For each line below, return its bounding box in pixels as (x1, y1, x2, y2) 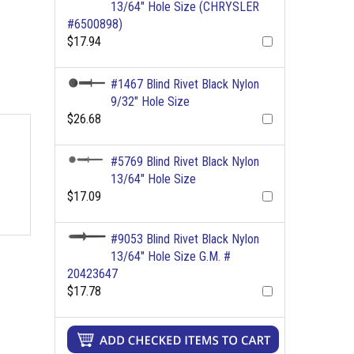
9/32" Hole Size (110, 94, 190, 109)
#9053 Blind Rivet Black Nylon (110, 232, 259, 247)
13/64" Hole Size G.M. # (110, 249, 231, 264)
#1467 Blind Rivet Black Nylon (110, 77, 259, 92)
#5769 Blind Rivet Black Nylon (110, 154, 259, 169)
